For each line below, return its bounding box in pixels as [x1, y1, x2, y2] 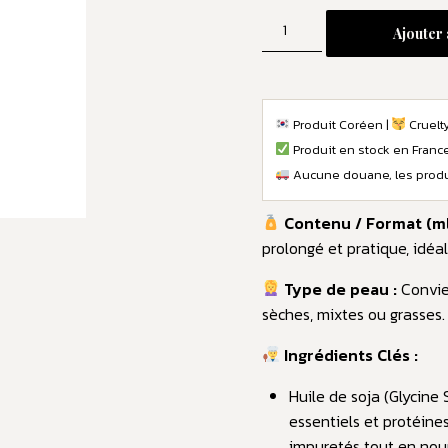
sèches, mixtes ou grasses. [262, 301, 445, 326]
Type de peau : [280, 276, 398, 301]
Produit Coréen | [289, 114, 392, 134]
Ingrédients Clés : [280, 342, 419, 367]
